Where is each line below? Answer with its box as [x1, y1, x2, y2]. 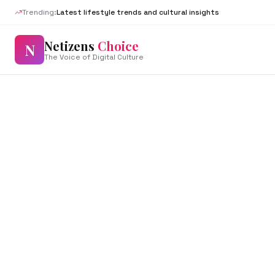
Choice [98, 37, 139, 54]
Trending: [22, 7, 56, 17]
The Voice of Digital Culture [44, 52, 144, 62]
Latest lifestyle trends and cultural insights [56, 7, 219, 17]
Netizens [44, 37, 98, 54]
